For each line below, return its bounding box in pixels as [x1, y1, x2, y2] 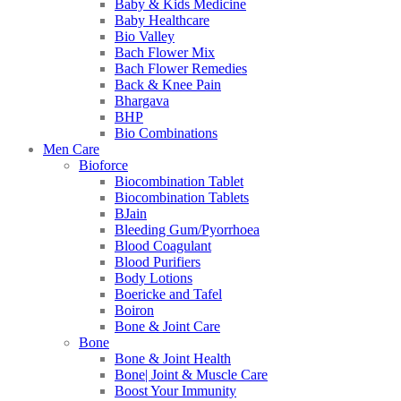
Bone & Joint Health [115, 351, 231, 367]
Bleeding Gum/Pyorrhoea [115, 222, 260, 238]
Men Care [43, 141, 99, 158]
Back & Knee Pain [115, 77, 221, 93]
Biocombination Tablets [115, 190, 249, 206]
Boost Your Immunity [115, 383, 236, 399]
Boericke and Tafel [115, 286, 222, 303]
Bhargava [115, 93, 169, 109]
